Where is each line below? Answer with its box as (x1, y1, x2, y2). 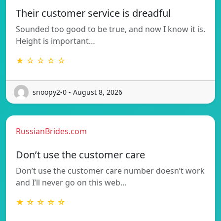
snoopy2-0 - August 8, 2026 (33, 87, 122, 97)
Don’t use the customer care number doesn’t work (16, 165, 205, 176)
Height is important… (16, 35, 95, 46)
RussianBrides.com (16, 125, 87, 137)
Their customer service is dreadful (16, 6, 171, 20)
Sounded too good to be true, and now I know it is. (16, 23, 205, 35)
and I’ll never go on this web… (16, 177, 127, 188)
